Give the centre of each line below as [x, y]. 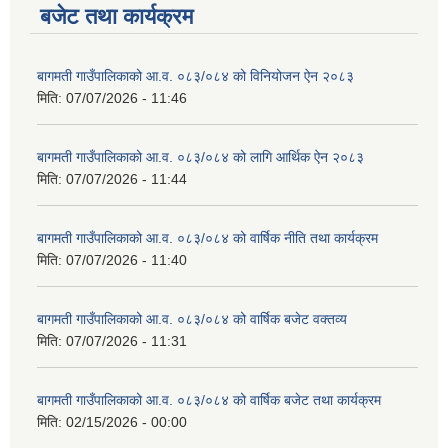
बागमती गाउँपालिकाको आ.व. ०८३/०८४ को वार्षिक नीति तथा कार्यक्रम [207, 238]
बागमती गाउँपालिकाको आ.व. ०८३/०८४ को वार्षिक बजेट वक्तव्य [192, 319]
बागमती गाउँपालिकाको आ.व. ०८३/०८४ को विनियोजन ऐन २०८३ [195, 76]
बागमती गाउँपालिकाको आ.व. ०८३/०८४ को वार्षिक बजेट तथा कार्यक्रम [209, 400]
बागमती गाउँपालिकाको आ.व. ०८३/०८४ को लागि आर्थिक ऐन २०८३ [200, 157]
